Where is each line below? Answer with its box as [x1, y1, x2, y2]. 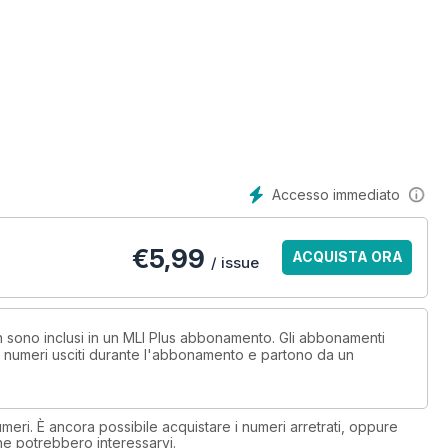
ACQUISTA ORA [291, 248, 403, 266]
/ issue [211, 253, 259, 273]
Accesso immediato [272, 186, 400, 203]
